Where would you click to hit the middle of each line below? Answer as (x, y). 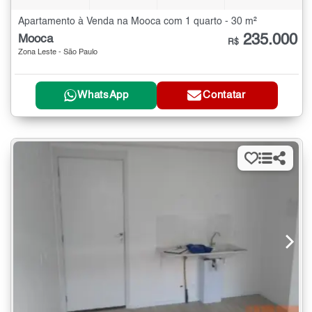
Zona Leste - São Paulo (58, 52)
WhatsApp (103, 95)
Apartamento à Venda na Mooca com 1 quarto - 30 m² (138, 21)
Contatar (224, 95)
